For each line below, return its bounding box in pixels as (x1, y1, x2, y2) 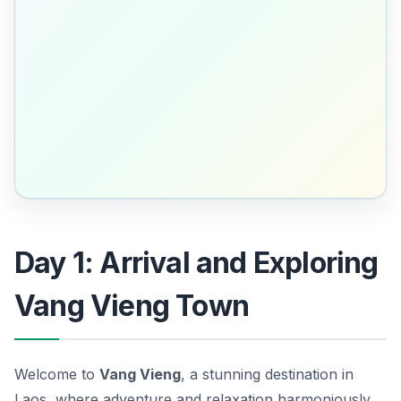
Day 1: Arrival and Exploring (14, 245, 379, 281)
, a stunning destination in (181, 365, 354, 384)
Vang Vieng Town (14, 288, 249, 324)
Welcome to (14, 365, 99, 384)
